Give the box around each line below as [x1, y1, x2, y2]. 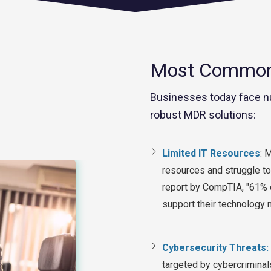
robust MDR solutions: [150, 108, 258, 122]
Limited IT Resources [162, 148, 260, 160]
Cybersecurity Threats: [162, 242, 269, 254]
